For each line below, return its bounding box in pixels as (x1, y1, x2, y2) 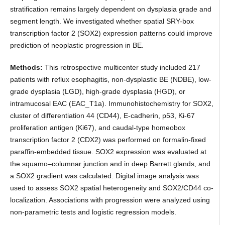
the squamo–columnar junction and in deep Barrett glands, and (10, 160, 210, 168)
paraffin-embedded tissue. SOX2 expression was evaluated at (10, 148, 206, 156)
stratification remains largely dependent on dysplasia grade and (10, 5, 211, 13)
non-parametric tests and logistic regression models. (10, 208, 176, 216)
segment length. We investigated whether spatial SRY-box (10, 17, 194, 25)
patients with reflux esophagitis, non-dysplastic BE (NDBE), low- (10, 75, 211, 83)
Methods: (10, 63, 45, 71)
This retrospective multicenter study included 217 (44, 63, 200, 71)
